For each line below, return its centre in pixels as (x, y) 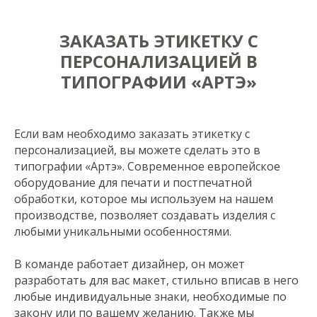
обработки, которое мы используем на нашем (144, 199)
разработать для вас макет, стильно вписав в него (156, 281)
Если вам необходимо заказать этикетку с (132, 134)
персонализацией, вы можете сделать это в (137, 150)
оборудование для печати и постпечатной (133, 183)
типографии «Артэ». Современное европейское (147, 167)
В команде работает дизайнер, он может (129, 264)
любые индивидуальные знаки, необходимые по (150, 297)
